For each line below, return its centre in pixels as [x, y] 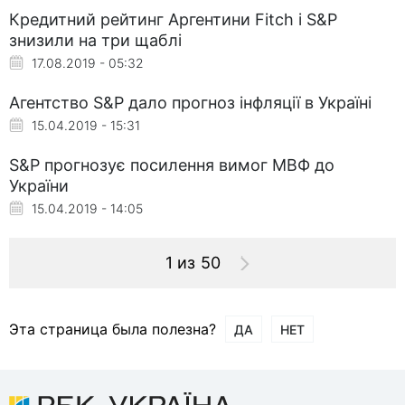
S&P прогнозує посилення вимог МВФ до [172, 165]
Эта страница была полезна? [113, 329]
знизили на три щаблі [95, 40]
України [39, 185]
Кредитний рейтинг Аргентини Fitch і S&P [173, 19]
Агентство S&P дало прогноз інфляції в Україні [190, 102]
